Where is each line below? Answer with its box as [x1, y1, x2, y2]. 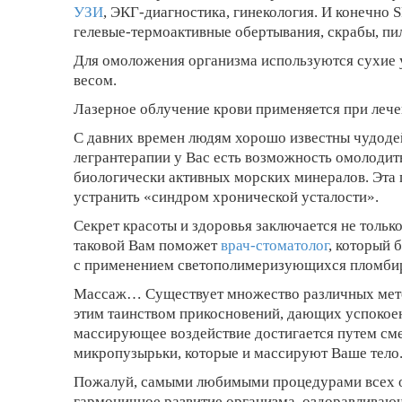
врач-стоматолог [221, 237, 328, 254]
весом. [74, 72, 117, 89]
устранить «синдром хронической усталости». [74, 188, 379, 205]
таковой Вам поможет [74, 237, 221, 254]
